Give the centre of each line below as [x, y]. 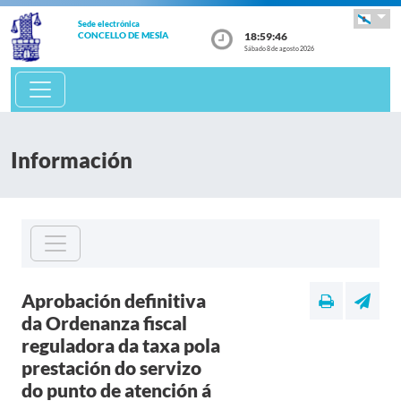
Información [72, 160]
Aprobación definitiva [114, 300]
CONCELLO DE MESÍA [123, 35]
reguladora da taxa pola [121, 345]
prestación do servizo [111, 367]
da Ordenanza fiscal [104, 323]
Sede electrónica [108, 24]
